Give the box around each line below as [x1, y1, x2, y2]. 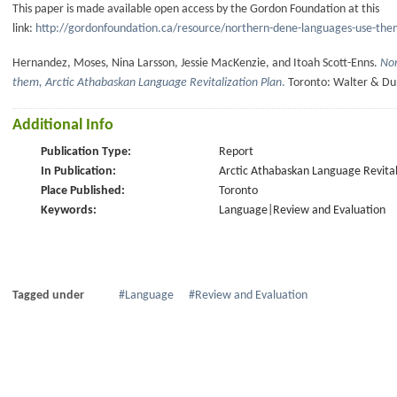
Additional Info [12, 116, 113, 134]
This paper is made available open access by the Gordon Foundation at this [12, 2, 379, 16]
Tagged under [12, 288, 84, 302]
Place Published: [41, 183, 125, 198]
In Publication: [41, 164, 116, 178]
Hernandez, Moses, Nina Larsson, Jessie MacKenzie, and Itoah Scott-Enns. [12, 56, 380, 70]
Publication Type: [41, 144, 131, 159]
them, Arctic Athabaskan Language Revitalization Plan [12, 75, 282, 90]
